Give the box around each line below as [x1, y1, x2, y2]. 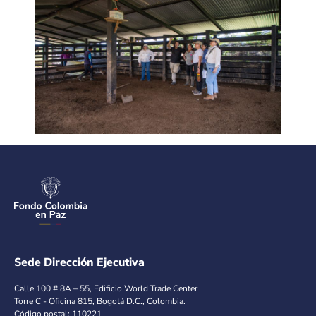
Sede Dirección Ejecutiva [14, 254, 145, 270]
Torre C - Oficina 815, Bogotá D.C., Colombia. [14, 295, 186, 307]
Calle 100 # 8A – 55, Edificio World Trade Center [14, 282, 197, 294]
